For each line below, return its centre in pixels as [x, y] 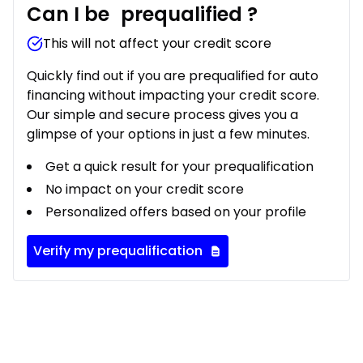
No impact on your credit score [145, 190]
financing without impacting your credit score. [173, 96]
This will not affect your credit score [157, 44]
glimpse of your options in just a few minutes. [168, 135]
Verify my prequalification [118, 251]
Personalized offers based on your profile [176, 212]
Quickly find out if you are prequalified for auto [173, 76]
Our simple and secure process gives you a [162, 115]
